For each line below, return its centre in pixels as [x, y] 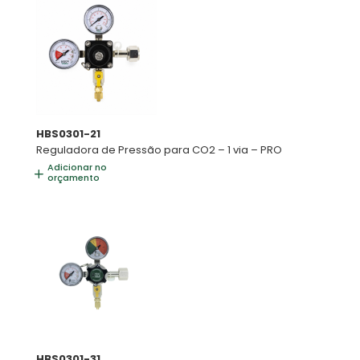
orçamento [73, 178]
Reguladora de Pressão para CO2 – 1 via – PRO [159, 149]
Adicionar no [77, 168]
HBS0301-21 [68, 133]
